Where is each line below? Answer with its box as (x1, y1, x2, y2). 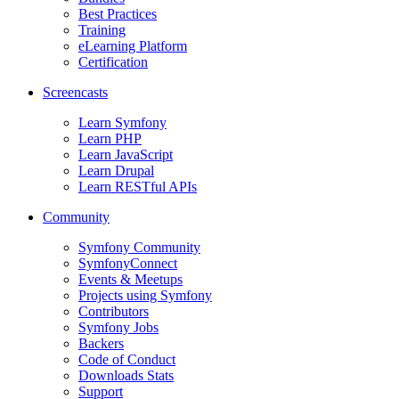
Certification (78, 53, 148, 69)
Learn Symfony (78, 114, 167, 130)
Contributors (78, 303, 149, 319)
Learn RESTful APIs (78, 178, 197, 194)
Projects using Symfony (78, 287, 212, 303)
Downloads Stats (78, 367, 174, 383)
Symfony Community (78, 239, 200, 255)
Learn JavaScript (78, 146, 173, 162)
